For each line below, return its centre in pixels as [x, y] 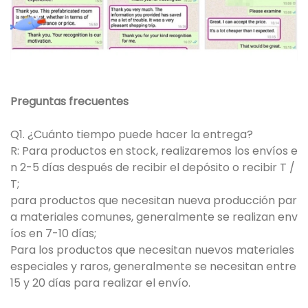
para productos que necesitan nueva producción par [154, 201]
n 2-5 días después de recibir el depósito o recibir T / [153, 168]
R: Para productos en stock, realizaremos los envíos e [154, 151]
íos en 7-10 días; [53, 234]
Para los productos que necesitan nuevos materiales [152, 250]
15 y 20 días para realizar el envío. [100, 283]
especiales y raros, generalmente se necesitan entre [153, 267]
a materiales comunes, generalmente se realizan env [154, 217]
